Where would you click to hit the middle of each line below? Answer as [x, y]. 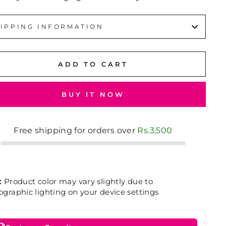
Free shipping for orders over [76, 130]
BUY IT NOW [93, 94]
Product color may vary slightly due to [77, 181]
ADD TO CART [93, 64]
